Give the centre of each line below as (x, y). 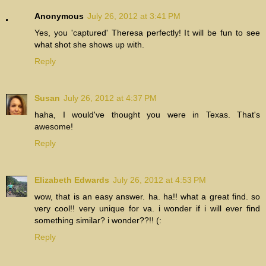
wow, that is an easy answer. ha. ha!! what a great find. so (147, 197)
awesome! (54, 127)
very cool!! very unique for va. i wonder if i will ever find (147, 209)
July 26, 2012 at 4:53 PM (159, 180)
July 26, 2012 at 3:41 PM (134, 16)
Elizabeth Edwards (72, 180)
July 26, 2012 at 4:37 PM (110, 98)
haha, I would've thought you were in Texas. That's (147, 115)
